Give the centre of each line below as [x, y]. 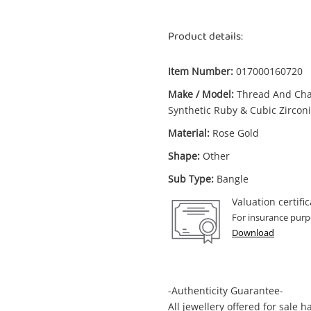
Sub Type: [191, 179]
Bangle [233, 179]
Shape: [184, 156]
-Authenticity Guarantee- [226, 291]
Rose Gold [236, 133]
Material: [189, 133]
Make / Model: [201, 94]
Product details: [205, 36]
